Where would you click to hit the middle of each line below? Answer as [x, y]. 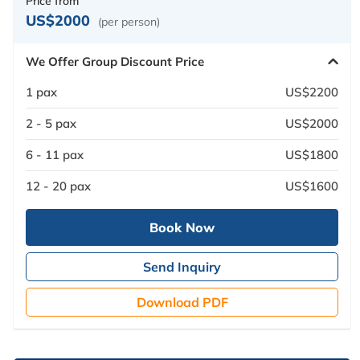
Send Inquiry [182, 267]
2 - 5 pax [51, 124]
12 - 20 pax [58, 186]
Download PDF [182, 303]
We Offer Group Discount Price [115, 61]
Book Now [182, 228]
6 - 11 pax [55, 155]
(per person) [129, 22]
